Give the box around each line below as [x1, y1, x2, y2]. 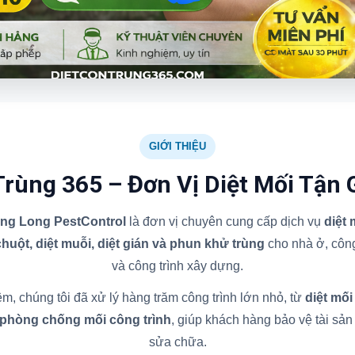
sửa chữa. [148, 334, 207, 349]
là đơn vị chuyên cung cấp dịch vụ [125, 214, 324, 228]
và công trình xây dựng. [112, 258, 243, 273]
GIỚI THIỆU [149, 139, 206, 152]
